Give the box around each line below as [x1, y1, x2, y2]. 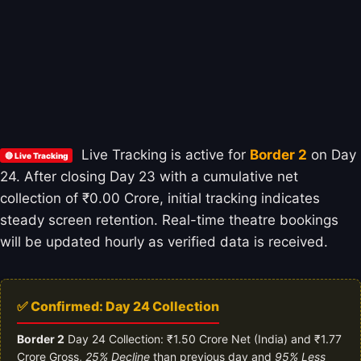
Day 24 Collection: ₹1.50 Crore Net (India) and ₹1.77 [64, 331, 342, 346]
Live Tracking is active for [77, 146, 250, 163]
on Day [307, 146, 356, 163]
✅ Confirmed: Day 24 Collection [17, 297, 219, 314]
